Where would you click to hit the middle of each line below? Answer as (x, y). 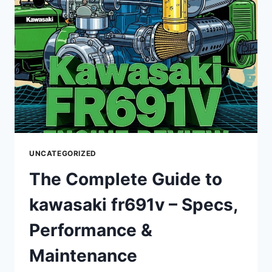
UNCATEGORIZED (63, 154)
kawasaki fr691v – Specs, (133, 205)
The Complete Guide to (126, 179)
